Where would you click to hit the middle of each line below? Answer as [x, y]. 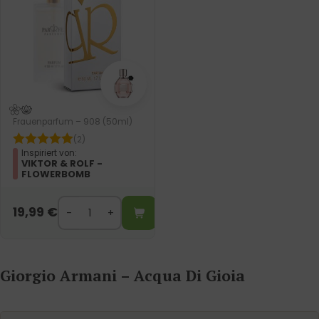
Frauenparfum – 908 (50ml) [73, 122]
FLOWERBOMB [56, 174]
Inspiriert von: [49, 153]
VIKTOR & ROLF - [62, 163]
